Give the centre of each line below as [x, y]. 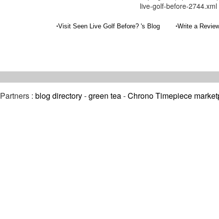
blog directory [59, 96]
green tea [105, 96]
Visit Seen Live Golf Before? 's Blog [109, 26]
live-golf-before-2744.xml [179, 6]
